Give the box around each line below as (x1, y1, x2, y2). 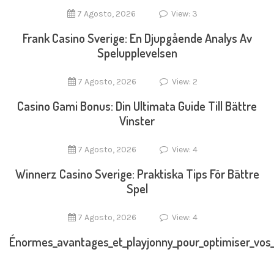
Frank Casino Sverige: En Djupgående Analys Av (22, 30, 252, 46)
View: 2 (169, 76, 198, 87)
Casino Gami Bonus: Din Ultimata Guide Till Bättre (17, 98, 257, 114)
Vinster (119, 113, 155, 128)
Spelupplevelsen (97, 45, 177, 61)
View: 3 (169, 9, 198, 19)
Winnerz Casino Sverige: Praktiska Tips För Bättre (15, 166, 259, 182)
